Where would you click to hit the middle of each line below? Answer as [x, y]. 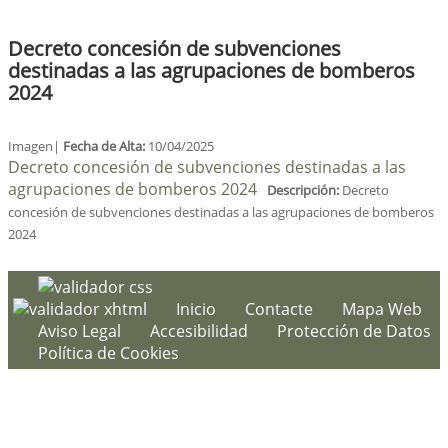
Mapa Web [382, 309]
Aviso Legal [79, 331]
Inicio [196, 309]
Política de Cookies [108, 353]
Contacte [279, 309]
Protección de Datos [354, 331]
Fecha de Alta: [105, 146]
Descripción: [303, 190]
